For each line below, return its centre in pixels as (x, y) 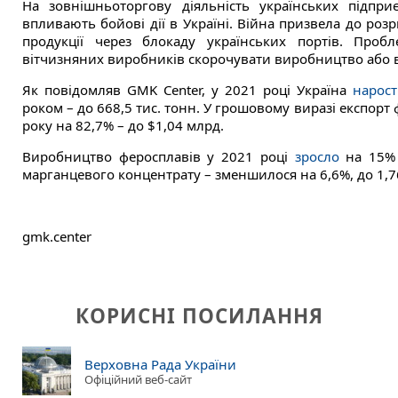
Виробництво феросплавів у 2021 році (159, 157)
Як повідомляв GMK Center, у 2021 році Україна (187, 90)
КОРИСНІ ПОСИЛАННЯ (199, 316)
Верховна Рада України (160, 364)
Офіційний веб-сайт (138, 379)
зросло (317, 157)
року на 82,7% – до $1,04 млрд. (123, 126)
